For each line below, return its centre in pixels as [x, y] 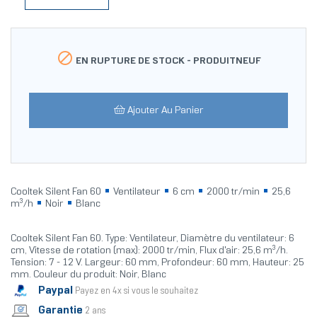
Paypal [56, 290]
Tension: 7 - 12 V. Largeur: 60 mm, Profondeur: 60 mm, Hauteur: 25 [157, 263]
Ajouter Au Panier [165, 111]
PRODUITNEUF [227, 61]
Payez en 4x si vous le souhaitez [137, 291]
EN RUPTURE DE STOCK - [133, 61]
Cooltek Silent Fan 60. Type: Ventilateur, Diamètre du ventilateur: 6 [152, 239]
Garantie [60, 310]
